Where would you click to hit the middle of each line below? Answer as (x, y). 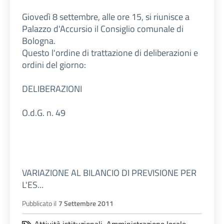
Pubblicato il (39, 204)
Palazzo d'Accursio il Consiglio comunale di (103, 29)
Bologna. (39, 41)
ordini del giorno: (54, 65)
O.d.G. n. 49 (44, 113)
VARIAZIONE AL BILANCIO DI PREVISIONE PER (109, 173)
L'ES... (33, 185)
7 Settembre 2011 (86, 204)
